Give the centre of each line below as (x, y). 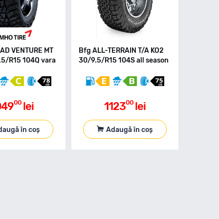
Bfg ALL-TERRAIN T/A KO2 (121, 51)
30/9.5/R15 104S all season (123, 60)
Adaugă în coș (130, 130)
